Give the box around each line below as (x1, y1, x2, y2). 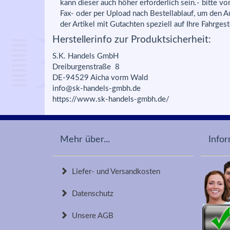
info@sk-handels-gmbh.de (52, 84, 141, 92)
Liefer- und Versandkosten (68, 167, 160, 176)
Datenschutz (68, 189, 113, 198)
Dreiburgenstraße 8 (52, 63, 120, 71)
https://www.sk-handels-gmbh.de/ (52, 95, 169, 103)
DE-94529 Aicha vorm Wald (52, 73, 148, 82)
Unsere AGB (68, 212, 113, 220)
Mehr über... (60, 135, 110, 144)
